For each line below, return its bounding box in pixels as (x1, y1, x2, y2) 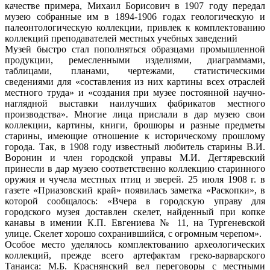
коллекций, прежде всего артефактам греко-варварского (5, 250, 265, 260)
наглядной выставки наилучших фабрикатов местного (5, 98, 265, 108)
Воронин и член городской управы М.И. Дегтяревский (5, 152, 265, 163)
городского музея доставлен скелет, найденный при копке (5, 206, 265, 217)
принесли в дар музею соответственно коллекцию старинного (5, 163, 265, 174)
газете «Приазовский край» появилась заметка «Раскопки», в (5, 184, 265, 195)
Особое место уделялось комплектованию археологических (5, 239, 265, 250)
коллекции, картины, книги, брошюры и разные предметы (5, 119, 265, 130)
